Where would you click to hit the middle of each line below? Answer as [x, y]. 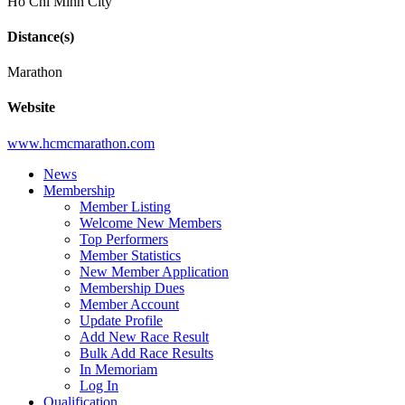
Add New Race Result [144, 336]
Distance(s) [41, 36]
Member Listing [125, 206]
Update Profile [121, 320]
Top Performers [124, 239]
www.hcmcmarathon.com [81, 143]
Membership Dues [132, 287]
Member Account [129, 304]
